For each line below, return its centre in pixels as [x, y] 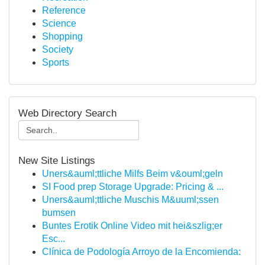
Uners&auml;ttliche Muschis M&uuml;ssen [130, 200]
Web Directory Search [67, 113]
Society [58, 49]
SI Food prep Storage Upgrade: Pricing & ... [133, 187]
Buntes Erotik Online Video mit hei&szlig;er [132, 226]
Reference [64, 10]
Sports [56, 62]
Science [59, 23]
